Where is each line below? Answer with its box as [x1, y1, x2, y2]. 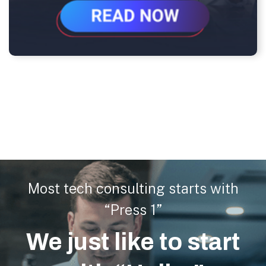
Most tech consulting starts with [27, 179, 239, 197]
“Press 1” [104, 201, 162, 218]
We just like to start [26, 229, 240, 255]
